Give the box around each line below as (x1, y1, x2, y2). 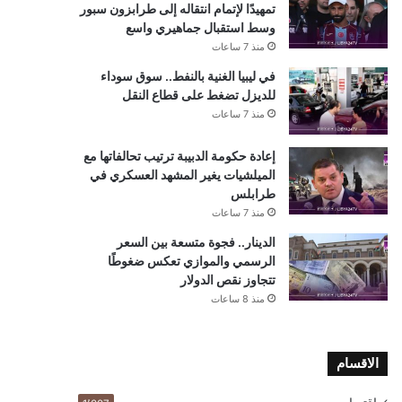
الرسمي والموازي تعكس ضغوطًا (108, 254, 275, 268)
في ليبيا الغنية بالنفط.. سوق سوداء (100, 69, 275, 83)
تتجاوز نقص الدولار (180, 273, 275, 287)
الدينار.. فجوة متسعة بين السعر (117, 235, 275, 249)
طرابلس (231, 187, 275, 201)
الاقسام (336, 355, 379, 371)
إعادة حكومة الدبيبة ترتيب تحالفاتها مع (83, 149, 275, 163)
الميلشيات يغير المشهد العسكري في (90, 168, 275, 182)
